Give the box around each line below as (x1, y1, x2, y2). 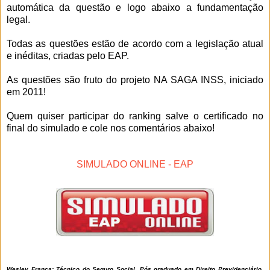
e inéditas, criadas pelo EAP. (7, 50, 131, 61)
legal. (7, 14, 33, 25)
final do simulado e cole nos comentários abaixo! (7, 122, 215, 133)
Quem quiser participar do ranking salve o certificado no (7, 110, 263, 121)
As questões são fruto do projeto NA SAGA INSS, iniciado (7, 74, 263, 85)
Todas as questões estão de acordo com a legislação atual (7, 38, 263, 49)
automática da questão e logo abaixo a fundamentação (7, 2, 263, 13)
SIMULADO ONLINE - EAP (77, 159, 193, 169)
